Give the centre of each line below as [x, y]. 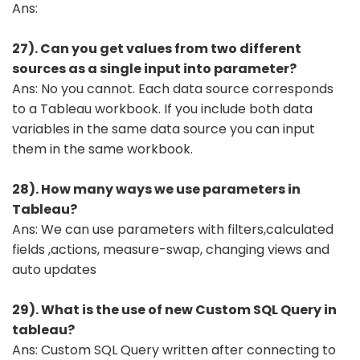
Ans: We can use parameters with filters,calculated [173, 229]
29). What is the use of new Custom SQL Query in [174, 309]
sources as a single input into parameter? [154, 68]
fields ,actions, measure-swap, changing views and [171, 249]
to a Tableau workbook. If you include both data [162, 108]
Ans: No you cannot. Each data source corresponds [173, 88]
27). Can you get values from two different [157, 48]
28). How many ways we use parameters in [156, 189]
